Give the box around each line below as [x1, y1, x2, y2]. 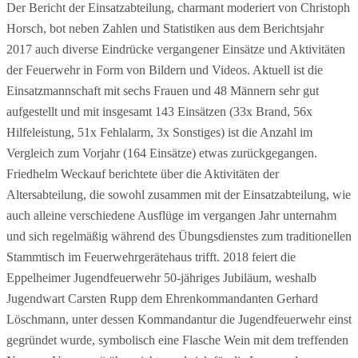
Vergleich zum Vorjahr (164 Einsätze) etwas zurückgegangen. [6, 146, 317, 161]
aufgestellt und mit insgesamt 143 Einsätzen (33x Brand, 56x [6, 105, 312, 119]
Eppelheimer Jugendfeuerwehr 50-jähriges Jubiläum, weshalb [6, 271, 316, 285]
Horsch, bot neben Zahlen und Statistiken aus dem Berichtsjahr [6, 22, 324, 36]
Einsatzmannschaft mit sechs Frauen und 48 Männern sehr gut [6, 84, 319, 98]
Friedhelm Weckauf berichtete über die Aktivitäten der [6, 167, 279, 181]
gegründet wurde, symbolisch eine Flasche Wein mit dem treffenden [6, 333, 348, 348]
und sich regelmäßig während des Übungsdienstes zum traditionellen [6, 229, 352, 244]
